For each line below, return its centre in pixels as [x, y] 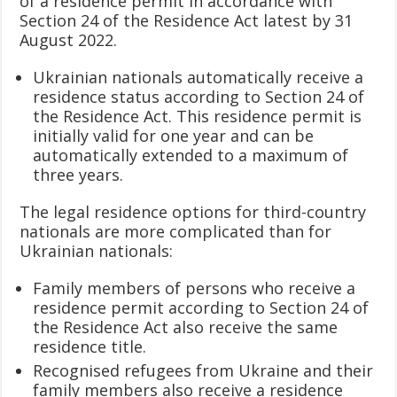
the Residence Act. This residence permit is [198, 116]
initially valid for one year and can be [174, 135]
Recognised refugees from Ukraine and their [203, 370]
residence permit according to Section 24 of [201, 307]
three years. [78, 174]
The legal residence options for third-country [193, 211]
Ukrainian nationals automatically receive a [198, 77]
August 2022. [69, 39]
